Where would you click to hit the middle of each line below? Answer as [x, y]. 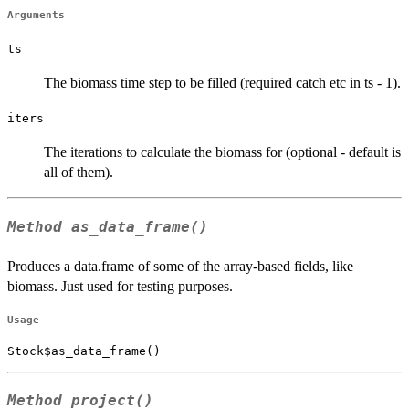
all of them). [79, 173]
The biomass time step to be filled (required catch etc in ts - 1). [222, 83]
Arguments [36, 16]
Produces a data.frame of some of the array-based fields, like [180, 266]
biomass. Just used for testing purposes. [120, 286]
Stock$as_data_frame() [84, 351]
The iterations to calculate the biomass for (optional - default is [222, 152]
